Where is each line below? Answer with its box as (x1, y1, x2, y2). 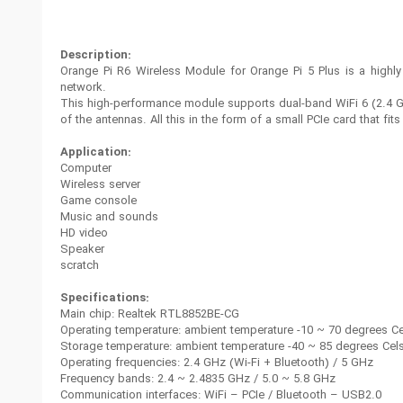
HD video (60, 224, 108, 244)
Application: (60, 143, 130, 163)
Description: (60, 46, 130, 66)
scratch (60, 256, 99, 276)
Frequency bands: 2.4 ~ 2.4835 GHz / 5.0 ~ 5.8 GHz (60, 370, 336, 390)
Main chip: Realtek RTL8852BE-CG (60, 305, 239, 325)
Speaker (60, 240, 104, 260)
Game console (60, 192, 137, 211)
